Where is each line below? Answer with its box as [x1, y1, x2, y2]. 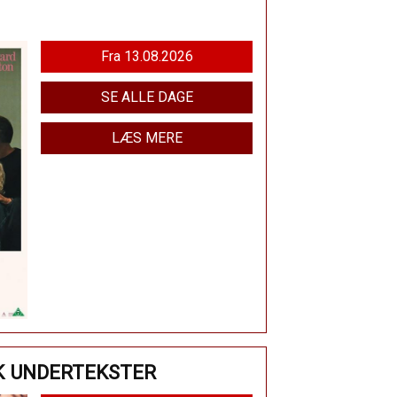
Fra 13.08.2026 [123, 48, 193, 66]
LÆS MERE [111, 129, 183, 147]
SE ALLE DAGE [100, 89, 193, 106]
